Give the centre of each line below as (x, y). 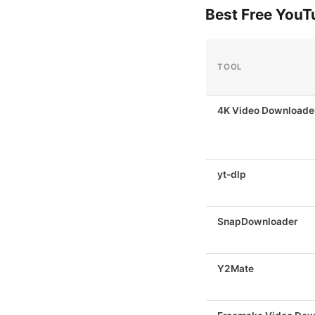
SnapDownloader (257, 221)
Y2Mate (236, 268)
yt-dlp (232, 174)
